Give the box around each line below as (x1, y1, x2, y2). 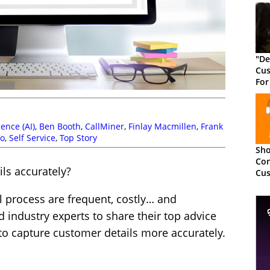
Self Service (9, 132, 55, 144)
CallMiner (85, 121, 124, 133)
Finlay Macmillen (128, 121, 196, 133)
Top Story (60, 132, 97, 144)
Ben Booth (39, 121, 81, 133)
